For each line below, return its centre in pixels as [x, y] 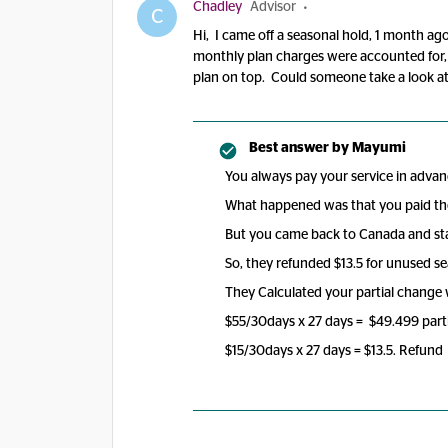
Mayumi [377, 148]
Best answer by [299, 148]
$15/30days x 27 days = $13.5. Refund [335, 351]
